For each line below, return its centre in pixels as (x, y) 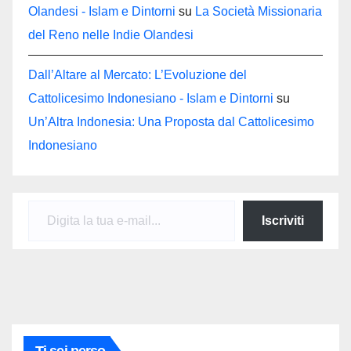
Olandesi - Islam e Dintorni (102, 11)
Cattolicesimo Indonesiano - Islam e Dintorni (151, 98)
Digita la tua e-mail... (44, 199)
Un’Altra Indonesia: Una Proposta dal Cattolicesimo (171, 121)
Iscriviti (283, 220)
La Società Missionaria (259, 11)
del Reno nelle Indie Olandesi (111, 34)
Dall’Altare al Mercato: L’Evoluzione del (138, 74)
